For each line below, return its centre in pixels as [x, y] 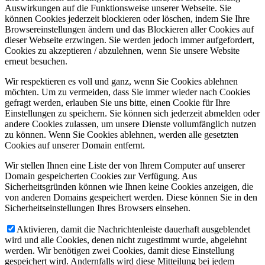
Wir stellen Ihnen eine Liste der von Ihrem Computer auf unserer [125, 165]
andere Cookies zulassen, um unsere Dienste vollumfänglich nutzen [130, 124]
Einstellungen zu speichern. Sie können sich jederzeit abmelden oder [132, 113]
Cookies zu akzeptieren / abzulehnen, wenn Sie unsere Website [122, 50]
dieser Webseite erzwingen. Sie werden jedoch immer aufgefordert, [130, 40]
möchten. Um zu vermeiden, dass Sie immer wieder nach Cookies [127, 92]
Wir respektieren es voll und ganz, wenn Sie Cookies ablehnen [121, 81]
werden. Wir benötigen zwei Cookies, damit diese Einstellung [119, 250]
